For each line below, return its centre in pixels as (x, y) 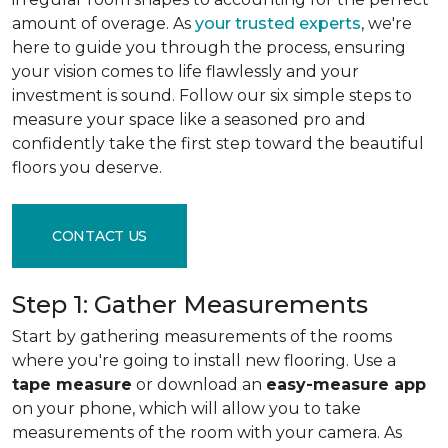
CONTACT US (100, 235)
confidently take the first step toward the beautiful (218, 143)
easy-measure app (346, 384)
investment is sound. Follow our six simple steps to (212, 95)
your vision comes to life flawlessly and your (185, 71)
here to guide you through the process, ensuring (209, 47)
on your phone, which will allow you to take (186, 408)
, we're (386, 23)
